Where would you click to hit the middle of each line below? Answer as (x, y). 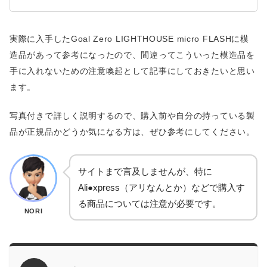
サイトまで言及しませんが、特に (145, 172)
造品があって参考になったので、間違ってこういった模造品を (132, 55)
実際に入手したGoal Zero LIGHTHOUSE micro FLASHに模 (129, 38)
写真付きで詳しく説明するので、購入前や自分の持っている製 (132, 116)
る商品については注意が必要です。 (150, 204)
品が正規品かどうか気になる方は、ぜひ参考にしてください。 (132, 132)
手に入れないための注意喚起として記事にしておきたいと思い (132, 71)
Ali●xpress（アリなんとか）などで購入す (162, 188)
